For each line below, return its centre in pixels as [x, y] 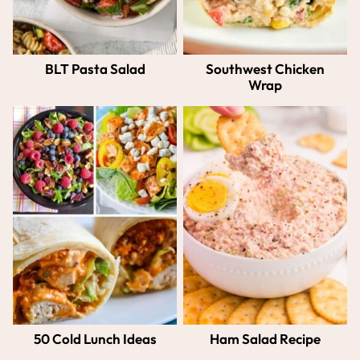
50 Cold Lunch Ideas [95, 338]
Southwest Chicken [265, 68]
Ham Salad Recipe [265, 338]
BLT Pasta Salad [95, 68]
